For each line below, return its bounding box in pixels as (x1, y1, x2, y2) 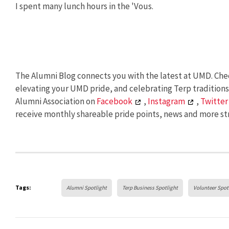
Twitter (200, 96, 228, 107)
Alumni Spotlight (66, 184, 107, 191)
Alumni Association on (15, 96, 97, 107)
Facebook (97, 96, 132, 107)
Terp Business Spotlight (122, 184, 178, 191)
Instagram (148, 96, 185, 107)
